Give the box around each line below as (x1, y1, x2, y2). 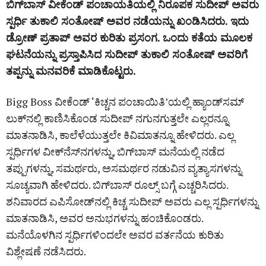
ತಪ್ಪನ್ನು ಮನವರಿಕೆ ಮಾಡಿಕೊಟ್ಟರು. (6, 63, 136, 78)
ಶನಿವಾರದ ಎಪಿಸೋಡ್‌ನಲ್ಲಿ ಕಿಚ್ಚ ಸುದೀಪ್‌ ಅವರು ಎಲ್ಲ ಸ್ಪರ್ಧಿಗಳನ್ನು (6, 194, 258, 208)
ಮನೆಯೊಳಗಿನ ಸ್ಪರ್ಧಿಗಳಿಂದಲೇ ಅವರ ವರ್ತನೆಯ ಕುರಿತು (6, 227, 224, 242)
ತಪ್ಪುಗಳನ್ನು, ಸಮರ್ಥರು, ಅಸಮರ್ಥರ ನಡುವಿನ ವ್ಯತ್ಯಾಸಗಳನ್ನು (6, 160, 242, 175)
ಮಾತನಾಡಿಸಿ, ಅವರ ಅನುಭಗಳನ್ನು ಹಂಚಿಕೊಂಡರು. (6, 210, 203, 225)
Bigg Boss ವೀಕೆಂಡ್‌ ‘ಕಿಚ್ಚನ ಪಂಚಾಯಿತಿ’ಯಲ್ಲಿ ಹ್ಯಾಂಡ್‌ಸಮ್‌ (6, 94, 244, 109)
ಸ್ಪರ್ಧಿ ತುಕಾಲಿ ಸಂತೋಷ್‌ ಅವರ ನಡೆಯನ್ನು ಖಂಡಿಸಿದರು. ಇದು (6, 13, 249, 28)
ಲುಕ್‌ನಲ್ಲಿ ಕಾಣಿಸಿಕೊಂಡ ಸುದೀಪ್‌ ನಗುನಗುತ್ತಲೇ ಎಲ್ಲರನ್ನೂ (6, 110, 229, 125)
